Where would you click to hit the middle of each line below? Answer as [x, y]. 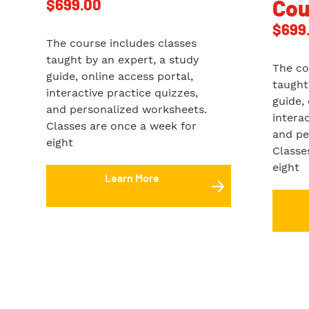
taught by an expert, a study [122, 60]
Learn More [132, 179]
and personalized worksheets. [127, 109]
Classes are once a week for [121, 126]
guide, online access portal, [120, 76]
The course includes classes [121, 43]
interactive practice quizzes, [122, 93]
